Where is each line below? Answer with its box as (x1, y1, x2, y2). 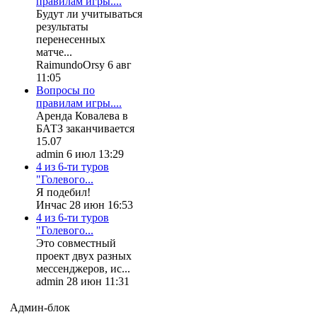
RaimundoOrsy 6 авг (36, 58, 132, 71)
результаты (36, 20, 88, 33)
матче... (36, 45, 72, 58)
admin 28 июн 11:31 (36, 275, 129, 287)
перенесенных (36, 33, 105, 45)
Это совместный (36, 236, 116, 249)
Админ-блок (10, 301, 70, 313)
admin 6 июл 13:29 (36, 147, 124, 160)
